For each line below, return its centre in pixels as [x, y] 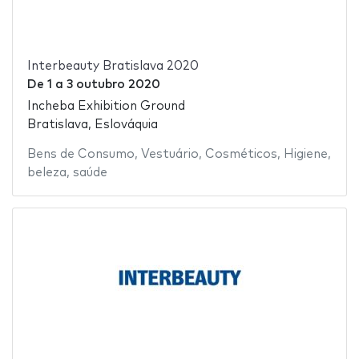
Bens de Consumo [81, 154]
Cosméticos [241, 154]
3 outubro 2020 [113, 85]
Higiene [305, 154]
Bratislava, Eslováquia [92, 124]
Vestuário [169, 154]
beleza [46, 172]
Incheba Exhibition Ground [106, 106]
